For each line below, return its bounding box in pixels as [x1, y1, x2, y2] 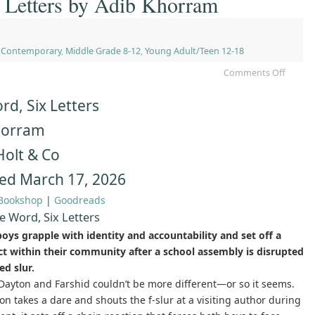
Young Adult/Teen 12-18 [145, 45, 244, 58]
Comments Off [224, 67, 285, 79]
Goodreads [54, 193, 105, 207]
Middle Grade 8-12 [65, 45, 141, 58]
